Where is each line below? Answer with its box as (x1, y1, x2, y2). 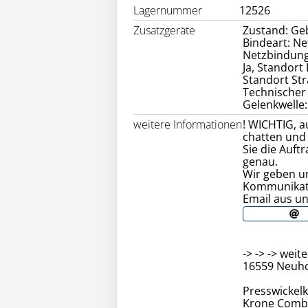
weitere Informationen (133, 117, 242, 133)
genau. (242, 154, 280, 170)
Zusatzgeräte (133, 23, 195, 38)
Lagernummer (133, 3, 202, 19)
